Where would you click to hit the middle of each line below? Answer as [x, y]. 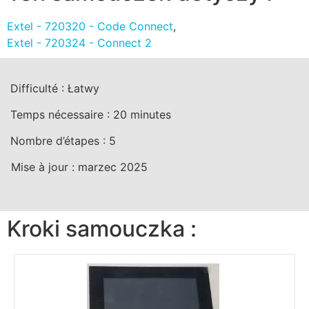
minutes [149, 115]
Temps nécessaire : [62, 115]
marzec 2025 [113, 167]
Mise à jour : [44, 167]
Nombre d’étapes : [60, 141]
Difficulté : [39, 89]
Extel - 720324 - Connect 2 [79, 43]
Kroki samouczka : [102, 229]
